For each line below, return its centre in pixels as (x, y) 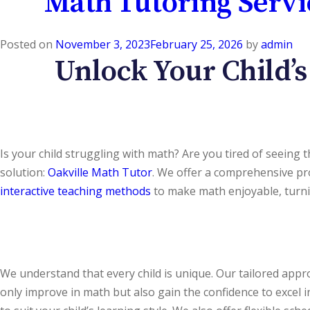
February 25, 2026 (197, 44)
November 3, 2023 (103, 44)
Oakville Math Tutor (100, 172)
